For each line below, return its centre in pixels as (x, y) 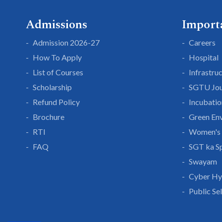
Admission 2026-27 (66, 42)
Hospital (204, 57)
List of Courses (58, 72)
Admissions (56, 25)
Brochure (49, 117)
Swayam (203, 161)
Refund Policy (56, 102)
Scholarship (52, 87)
